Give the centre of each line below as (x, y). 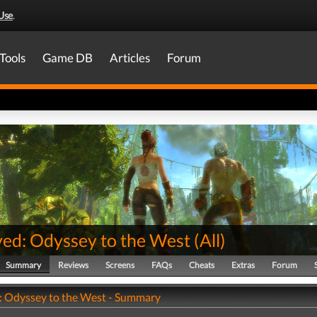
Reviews (73, 265)
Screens (120, 265)
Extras (243, 265)
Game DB (68, 58)
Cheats (202, 265)
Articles (130, 58)
